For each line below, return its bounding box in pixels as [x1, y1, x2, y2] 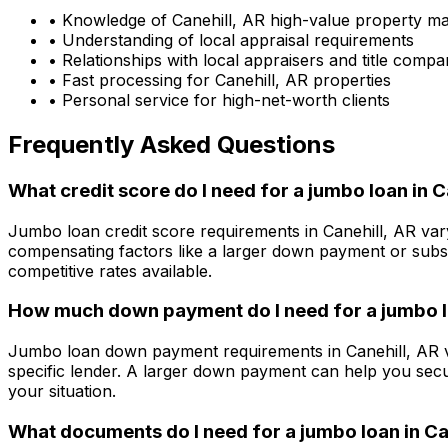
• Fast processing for [48, 70, 215, 91]
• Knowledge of [48, 10, 172, 31]
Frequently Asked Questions [8, 129, 335, 159]
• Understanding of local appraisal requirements [48, 30, 414, 51]
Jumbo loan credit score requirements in [8, 220, 323, 241]
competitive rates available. [8, 260, 212, 281]
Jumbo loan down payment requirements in [8, 341, 346, 362]
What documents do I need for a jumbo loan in [8, 419, 424, 443]
